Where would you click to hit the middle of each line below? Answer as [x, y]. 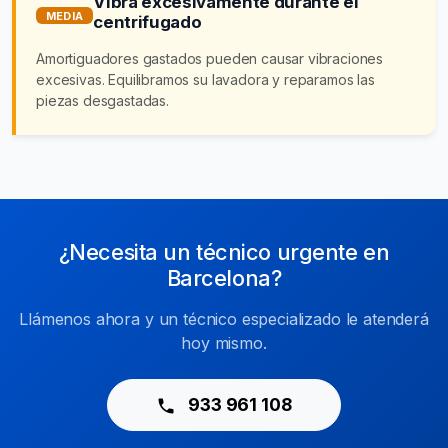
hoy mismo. [224, 342]
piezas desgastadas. [102, 100]
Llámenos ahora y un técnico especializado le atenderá [224, 318]
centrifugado [147, 21]
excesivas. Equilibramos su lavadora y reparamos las [205, 79]
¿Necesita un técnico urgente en [224, 251]
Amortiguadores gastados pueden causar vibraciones [210, 58]
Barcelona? [224, 277]
